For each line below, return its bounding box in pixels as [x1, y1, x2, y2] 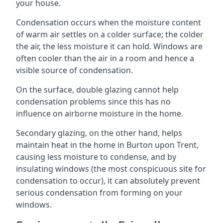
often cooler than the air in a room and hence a [16, 52, 194, 64]
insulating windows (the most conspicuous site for [16, 163, 206, 174]
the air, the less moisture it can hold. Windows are [16, 40, 203, 52]
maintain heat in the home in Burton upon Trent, [16, 139, 199, 150]
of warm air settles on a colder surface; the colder [16, 28, 204, 40]
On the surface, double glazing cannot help [16, 84, 179, 95]
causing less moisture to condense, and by [16, 151, 176, 162]
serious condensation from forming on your [16, 187, 183, 198]
